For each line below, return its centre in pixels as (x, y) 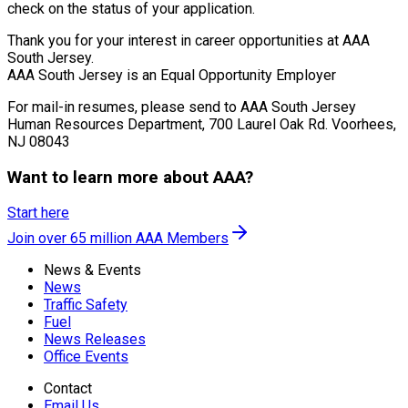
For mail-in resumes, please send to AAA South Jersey (182, 107)
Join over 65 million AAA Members (118, 239)
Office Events (86, 357)
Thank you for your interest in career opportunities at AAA (189, 40)
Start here (38, 213)
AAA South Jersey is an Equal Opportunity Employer (172, 75)
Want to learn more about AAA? (130, 177)
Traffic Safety (86, 305)
